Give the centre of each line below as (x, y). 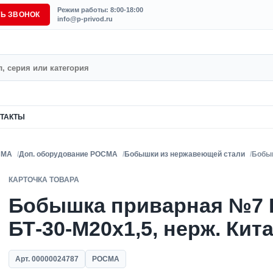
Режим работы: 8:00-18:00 (100, 10)
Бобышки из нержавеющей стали (185, 154)
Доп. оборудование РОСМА (68, 154)
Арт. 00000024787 (47, 259)
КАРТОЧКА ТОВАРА (44, 180)
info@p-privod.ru (85, 19)
